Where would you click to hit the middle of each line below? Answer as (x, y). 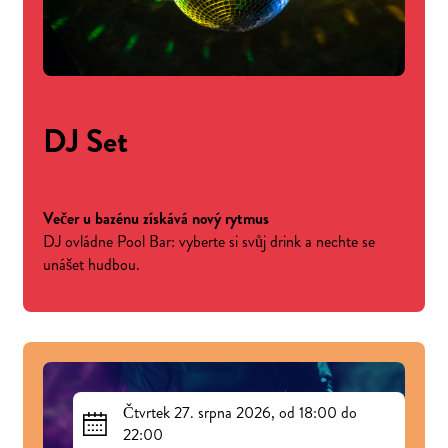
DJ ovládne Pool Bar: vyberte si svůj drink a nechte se (209, 241)
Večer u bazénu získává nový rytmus (156, 218)
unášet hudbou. (91, 264)
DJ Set (85, 141)
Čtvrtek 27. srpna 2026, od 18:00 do (240, 412)
